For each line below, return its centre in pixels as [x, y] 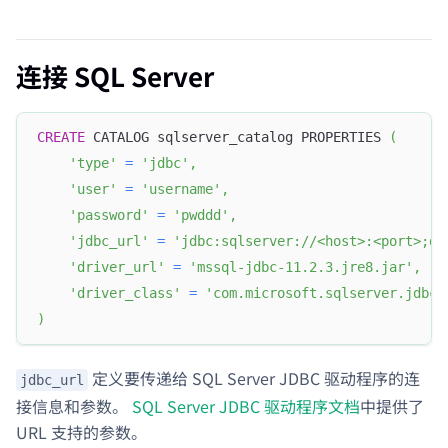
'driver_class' [125, 293]
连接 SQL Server [115, 75]
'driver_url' [117, 267]
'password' [109, 215]
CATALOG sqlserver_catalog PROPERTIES [237, 137]
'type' [93, 163]
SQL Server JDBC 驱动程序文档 [246, 406]
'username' [181, 189]
